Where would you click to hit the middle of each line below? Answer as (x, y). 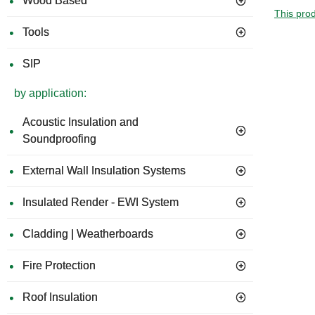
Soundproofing (59, 139)
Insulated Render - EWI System (101, 202)
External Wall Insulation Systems (104, 171)
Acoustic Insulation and (81, 122)
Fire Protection (59, 265)
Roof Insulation (60, 297)
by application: (50, 93)
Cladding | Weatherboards (88, 234)
